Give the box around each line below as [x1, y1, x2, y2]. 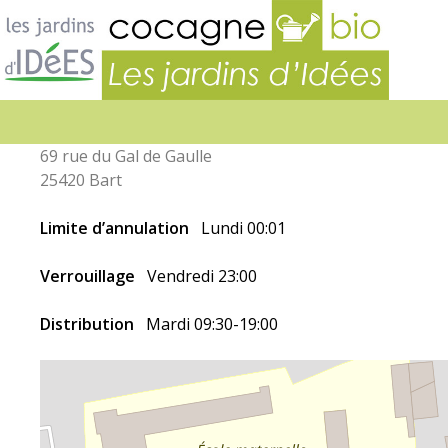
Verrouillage [40, 265, 139, 287]
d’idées [388, 25, 444, 47]
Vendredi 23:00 [147, 265, 257, 287]
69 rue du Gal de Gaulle [40, 145, 212, 167]
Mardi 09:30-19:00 [146, 313, 278, 335]
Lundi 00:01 [201, 217, 286, 239]
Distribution [40, 313, 138, 335]
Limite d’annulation [40, 217, 193, 239]
